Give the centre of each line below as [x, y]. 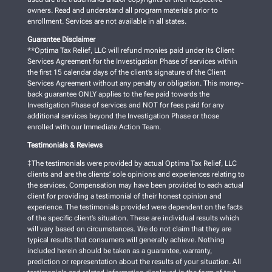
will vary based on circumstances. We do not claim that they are [129, 229]
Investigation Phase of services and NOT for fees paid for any [125, 105]
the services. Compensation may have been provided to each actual [135, 185]
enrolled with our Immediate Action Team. [94, 127]
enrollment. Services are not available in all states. [107, 22]
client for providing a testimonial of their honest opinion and [124, 196]
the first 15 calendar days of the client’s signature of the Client [126, 73]
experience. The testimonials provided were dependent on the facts [135, 207]
